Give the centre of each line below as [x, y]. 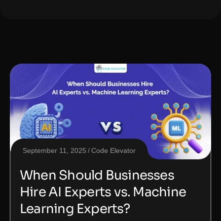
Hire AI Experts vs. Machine [103, 192]
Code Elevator [113, 151]
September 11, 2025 [55, 151]
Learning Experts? [75, 209]
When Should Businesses [97, 176]
